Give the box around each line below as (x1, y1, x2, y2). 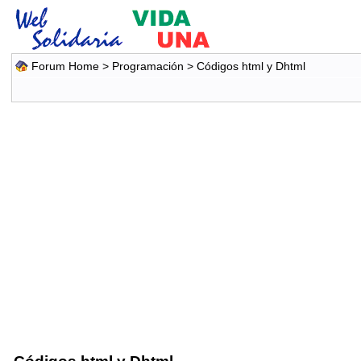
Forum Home (31, 60, 99, 73)
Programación (111, 60, 184, 73)
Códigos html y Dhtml (196, 60, 305, 73)
